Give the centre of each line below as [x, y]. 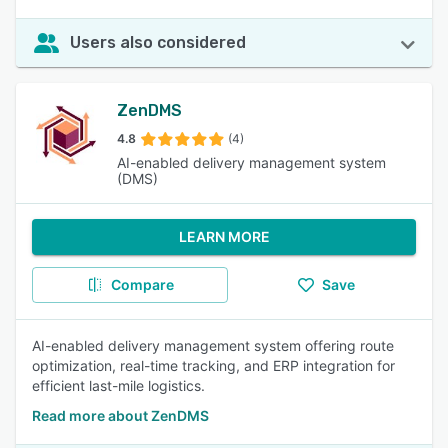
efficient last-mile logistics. [118, 385]
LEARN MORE [224, 236]
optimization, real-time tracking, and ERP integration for [213, 365]
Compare [142, 284]
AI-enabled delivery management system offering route [213, 345]
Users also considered [158, 42]
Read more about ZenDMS [120, 415]
